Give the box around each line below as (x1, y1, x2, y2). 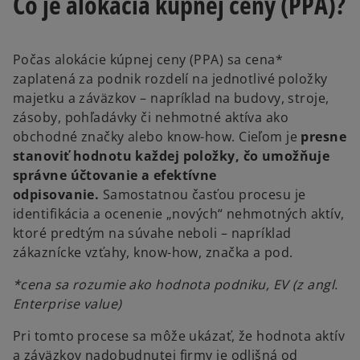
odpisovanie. (13, 186, 100, 204)
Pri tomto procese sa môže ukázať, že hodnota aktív (13, 327, 346, 346)
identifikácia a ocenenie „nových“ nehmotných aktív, (13, 205, 345, 223)
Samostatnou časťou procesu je (99, 186, 306, 204)
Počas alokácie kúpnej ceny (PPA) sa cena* (13, 51, 284, 69)
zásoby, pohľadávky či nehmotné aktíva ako (13, 108, 289, 127)
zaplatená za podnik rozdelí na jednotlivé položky (13, 70, 328, 88)
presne (301, 128, 347, 146)
